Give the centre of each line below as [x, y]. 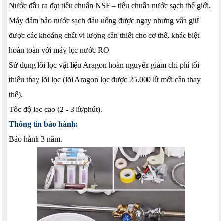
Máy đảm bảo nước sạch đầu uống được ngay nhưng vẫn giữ [104, 20]
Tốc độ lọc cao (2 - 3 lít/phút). [55, 109]
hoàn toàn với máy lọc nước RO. [60, 50]
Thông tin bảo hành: [43, 124]
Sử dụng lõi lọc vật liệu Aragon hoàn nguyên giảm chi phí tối [104, 65]
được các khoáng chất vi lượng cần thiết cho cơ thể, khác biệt [104, 35]
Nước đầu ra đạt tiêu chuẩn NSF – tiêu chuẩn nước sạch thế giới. [110, 5]
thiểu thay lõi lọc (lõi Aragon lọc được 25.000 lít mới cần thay [105, 79]
